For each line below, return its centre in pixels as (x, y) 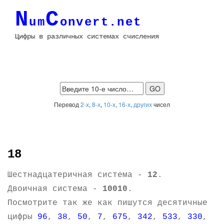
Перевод (67, 104)
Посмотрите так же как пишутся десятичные (107, 203)
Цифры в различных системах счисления (87, 36)
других (143, 104)
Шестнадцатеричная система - (77, 175)
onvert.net (101, 22)
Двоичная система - (55, 189)
